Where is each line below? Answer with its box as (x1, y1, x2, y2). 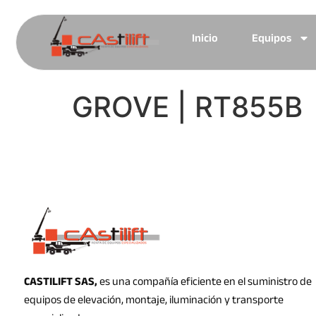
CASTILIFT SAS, (24, 275, 98, 288)
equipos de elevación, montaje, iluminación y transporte (24, 293, 284, 306)
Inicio (192, 32, 219, 44)
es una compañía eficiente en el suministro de (97, 275, 312, 288)
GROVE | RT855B (72, 90, 303, 124)
